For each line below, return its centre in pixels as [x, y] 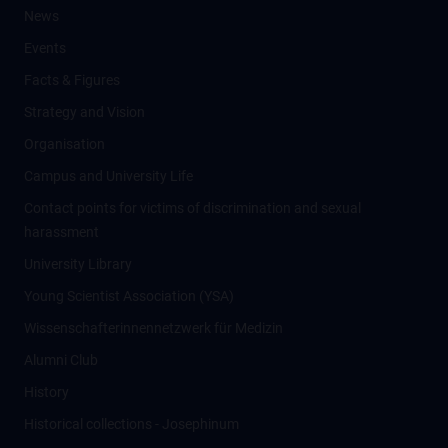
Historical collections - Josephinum [131, 424]
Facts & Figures [72, 80]
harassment [61, 232]
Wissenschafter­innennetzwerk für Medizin [153, 328]
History [46, 392]
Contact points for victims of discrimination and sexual [192, 208]
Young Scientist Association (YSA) [129, 296]
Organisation [64, 144]
